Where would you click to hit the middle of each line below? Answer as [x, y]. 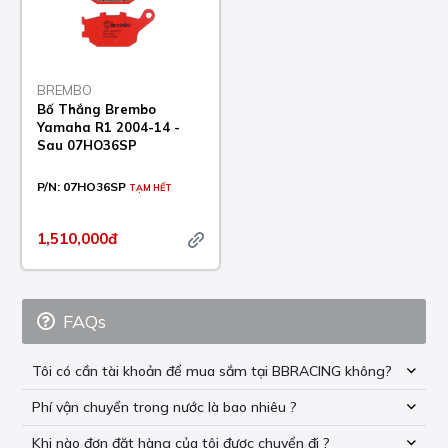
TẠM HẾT [151, 188]
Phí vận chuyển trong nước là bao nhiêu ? [165, 407]
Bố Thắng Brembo [97, 109]
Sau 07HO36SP [87, 145]
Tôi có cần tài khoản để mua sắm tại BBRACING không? [212, 371]
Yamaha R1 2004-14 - [109, 127]
